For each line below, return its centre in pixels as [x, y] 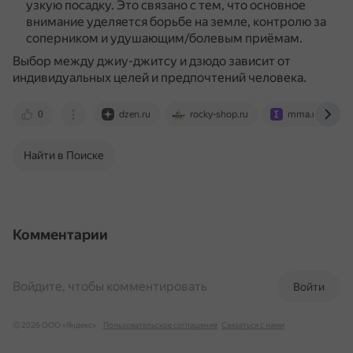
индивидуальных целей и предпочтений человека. [160, 78]
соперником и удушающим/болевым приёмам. [164, 38]
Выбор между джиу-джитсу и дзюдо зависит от [152, 61]
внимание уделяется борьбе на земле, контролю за [176, 22]
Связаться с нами [253, 325]
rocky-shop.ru [219, 114]
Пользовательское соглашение [160, 325]
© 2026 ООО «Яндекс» [54, 325]
